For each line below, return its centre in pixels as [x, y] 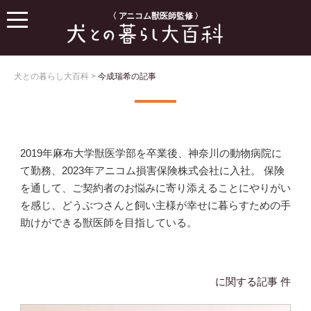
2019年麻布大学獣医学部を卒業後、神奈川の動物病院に [151, 153]
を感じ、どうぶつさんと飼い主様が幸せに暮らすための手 [155, 205]
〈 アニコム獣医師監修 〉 [155, 16]
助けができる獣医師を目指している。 [108, 222]
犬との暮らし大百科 [51, 76]
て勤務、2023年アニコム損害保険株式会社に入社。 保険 [152, 170]
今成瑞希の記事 [127, 76]
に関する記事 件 [253, 281]
